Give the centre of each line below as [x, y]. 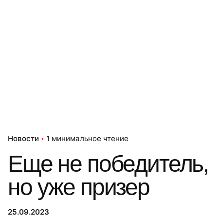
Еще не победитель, [108, 164]
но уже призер [79, 187]
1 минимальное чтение [87, 138]
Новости [23, 138]
